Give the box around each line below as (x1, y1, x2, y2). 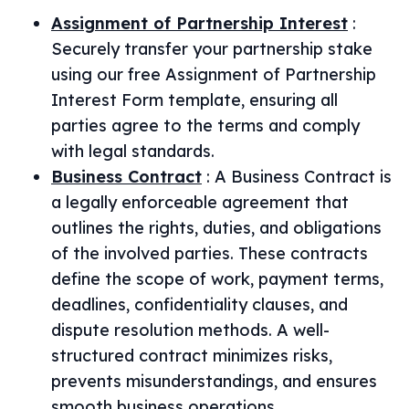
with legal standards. (51, 141, 215, 162)
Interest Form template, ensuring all (51, 89, 338, 110)
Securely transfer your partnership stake (51, 38, 372, 59)
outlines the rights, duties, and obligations (51, 217, 382, 238)
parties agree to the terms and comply (51, 115, 360, 136)
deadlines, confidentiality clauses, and (51, 294, 348, 315)
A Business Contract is (215, 166, 392, 187)
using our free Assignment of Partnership (51, 64, 376, 85)
